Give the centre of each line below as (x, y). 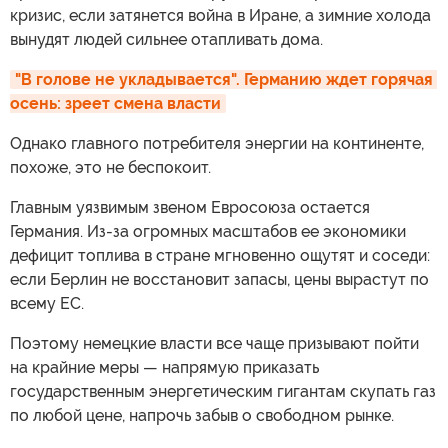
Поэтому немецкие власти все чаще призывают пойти (214, 343)
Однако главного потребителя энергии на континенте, (217, 143)
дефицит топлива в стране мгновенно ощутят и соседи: (220, 255)
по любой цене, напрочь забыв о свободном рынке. (202, 415)
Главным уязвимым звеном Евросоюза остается (190, 207)
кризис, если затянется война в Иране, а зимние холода (220, 15)
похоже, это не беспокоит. (110, 167)
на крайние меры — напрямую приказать (164, 367)
